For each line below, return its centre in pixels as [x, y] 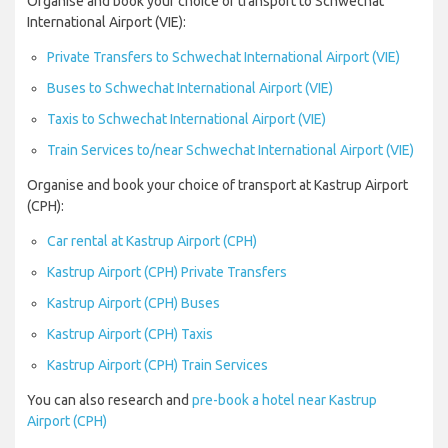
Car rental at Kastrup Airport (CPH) [152, 241]
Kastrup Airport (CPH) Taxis [130, 334]
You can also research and [109, 400]
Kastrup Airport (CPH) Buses [133, 303]
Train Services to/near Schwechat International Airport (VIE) [230, 150]
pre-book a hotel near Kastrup [284, 400]
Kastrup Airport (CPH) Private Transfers [167, 272]
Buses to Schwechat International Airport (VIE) [190, 88]
